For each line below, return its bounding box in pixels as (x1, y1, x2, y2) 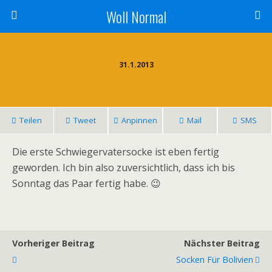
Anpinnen (121, 115, 157, 126)
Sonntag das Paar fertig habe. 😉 (12, 177, 161, 190)
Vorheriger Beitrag (12, 237, 95, 249)
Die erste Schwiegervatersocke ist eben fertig (12, 145, 219, 158)
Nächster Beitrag (184, 237, 260, 249)
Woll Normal (106, 5, 166, 27)
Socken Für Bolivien (176, 254, 253, 265)
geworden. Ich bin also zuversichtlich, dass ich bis (12, 161, 235, 174)
